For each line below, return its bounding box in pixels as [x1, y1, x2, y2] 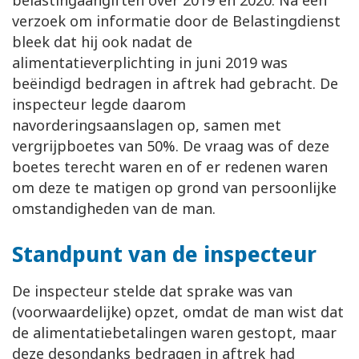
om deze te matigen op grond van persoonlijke [12, 178, 337, 198]
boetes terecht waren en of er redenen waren [12, 157, 328, 177]
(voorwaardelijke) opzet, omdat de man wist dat [12, 302, 344, 322]
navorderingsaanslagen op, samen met [12, 115, 281, 135]
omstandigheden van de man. [12, 199, 216, 219]
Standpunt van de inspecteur [12, 239, 317, 269]
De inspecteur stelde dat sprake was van [12, 281, 292, 301]
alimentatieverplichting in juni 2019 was [12, 53, 288, 73]
